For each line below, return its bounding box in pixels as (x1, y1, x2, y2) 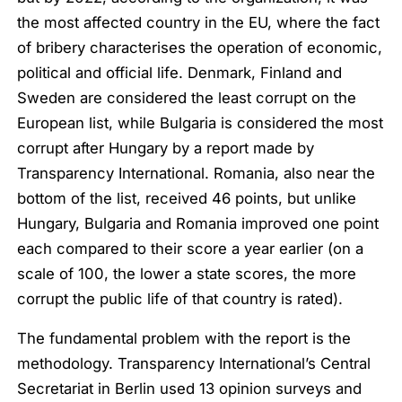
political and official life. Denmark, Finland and (17, 63, 343, 82)
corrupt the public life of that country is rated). (17, 289, 344, 308)
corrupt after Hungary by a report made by (17, 138, 315, 157)
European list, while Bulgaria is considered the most (17, 113, 384, 132)
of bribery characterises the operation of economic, (17, 38, 383, 57)
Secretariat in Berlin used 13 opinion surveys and (17, 380, 363, 398)
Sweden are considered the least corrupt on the (17, 88, 357, 107)
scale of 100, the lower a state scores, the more (17, 264, 357, 283)
